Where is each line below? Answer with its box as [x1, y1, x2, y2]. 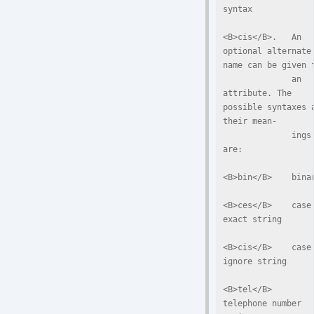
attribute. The [223, 88, 292, 98]
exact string [223, 214, 282, 224]
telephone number [223, 298, 301, 308]
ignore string [223, 256, 287, 266]
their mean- [223, 116, 277, 126]
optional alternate [223, 46, 311, 56]
